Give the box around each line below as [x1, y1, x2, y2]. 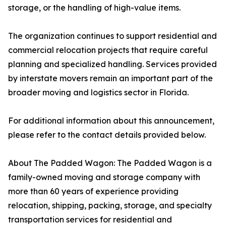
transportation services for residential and [8, 214, 172, 225]
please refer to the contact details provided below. [8, 130, 206, 140]
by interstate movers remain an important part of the [8, 73, 213, 84]
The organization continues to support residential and [8, 31, 217, 41]
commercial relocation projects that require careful [8, 45, 208, 55]
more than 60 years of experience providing [8, 186, 179, 197]
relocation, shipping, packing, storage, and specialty [8, 200, 212, 211]
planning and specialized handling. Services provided [8, 59, 217, 70]
